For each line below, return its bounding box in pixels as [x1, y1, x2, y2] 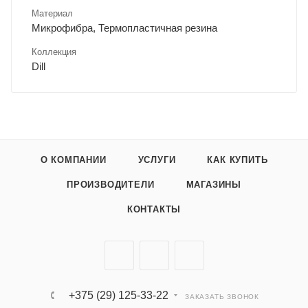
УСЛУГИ [137, 155, 176, 165]
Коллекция [32, 46, 76, 57]
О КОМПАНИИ [40, 155, 107, 165]
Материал [32, 8, 73, 19]
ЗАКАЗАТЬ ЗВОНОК [185, 293, 259, 300]
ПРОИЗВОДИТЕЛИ [67, 179, 155, 190]
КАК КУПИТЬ [207, 155, 268, 165]
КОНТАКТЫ [126, 204, 181, 214]
